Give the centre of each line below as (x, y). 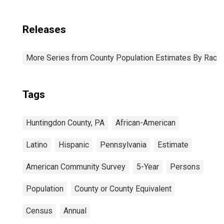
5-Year (148, 167)
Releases (44, 29)
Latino (37, 145)
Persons (185, 167)
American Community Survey (76, 167)
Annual (75, 211)
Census (39, 211)
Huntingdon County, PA (65, 123)
